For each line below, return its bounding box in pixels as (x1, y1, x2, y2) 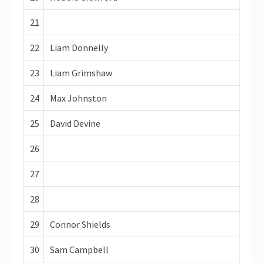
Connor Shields (50, 218, 110, 230)
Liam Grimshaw (50, 66, 112, 79)
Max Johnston (50, 92, 107, 104)
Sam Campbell (50, 243, 109, 255)
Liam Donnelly (50, 41, 108, 53)
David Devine (50, 117, 100, 129)
